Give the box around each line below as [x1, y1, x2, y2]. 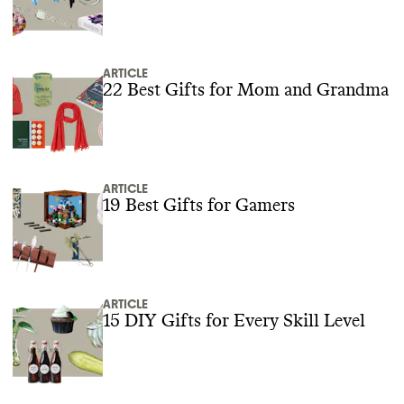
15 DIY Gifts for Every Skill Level [103, 312, 365, 330]
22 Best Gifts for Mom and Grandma [103, 81, 389, 99]
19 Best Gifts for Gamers [103, 197, 295, 215]
